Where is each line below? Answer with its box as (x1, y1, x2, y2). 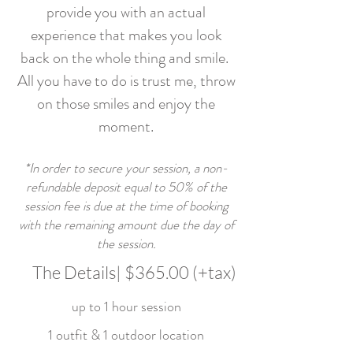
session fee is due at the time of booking (24, 196, 229, 215)
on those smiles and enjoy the (37, 92, 215, 115)
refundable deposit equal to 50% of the (25, 177, 227, 196)
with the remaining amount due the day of (18, 215, 234, 234)
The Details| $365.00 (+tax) (32, 262, 236, 283)
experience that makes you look (30, 24, 222, 46)
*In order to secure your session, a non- (24, 158, 228, 177)
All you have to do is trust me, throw (17, 69, 236, 92)
